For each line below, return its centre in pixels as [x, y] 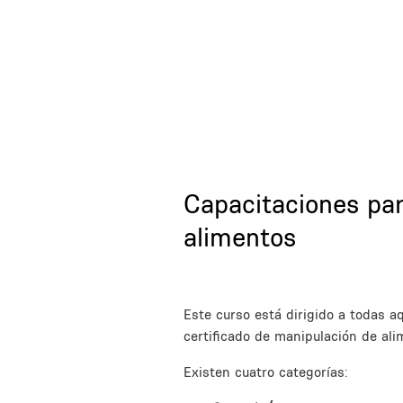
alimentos [240, 237]
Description [219, 277]
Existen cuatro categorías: [265, 372]
